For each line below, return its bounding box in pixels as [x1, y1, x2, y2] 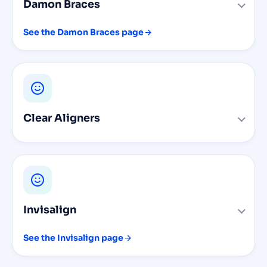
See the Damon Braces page [23, 26, 144, 38]
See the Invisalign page [23, 232, 123, 243]
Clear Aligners [23, 111, 100, 125]
